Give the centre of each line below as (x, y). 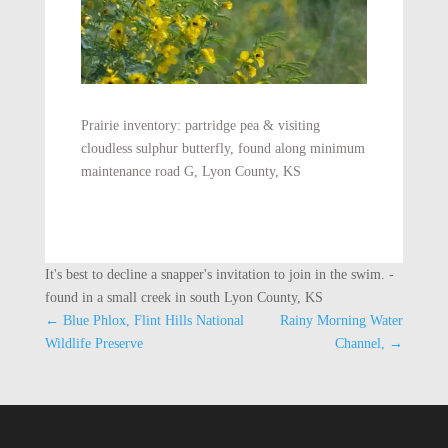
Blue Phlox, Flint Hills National (153, 321)
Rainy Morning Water (342, 321)
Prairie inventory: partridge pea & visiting (200, 126)
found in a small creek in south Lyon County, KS (183, 298)
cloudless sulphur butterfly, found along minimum (222, 149)
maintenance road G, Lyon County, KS (190, 172)
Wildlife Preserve (93, 344)
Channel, (360, 344)
